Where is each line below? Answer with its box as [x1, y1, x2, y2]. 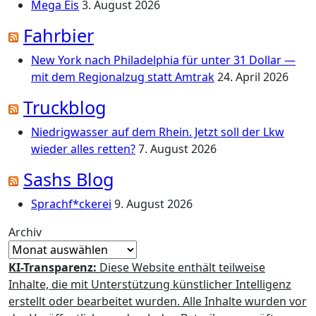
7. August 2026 [138, 141, 217, 157]
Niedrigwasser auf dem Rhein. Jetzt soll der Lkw [31, 124, 284, 140]
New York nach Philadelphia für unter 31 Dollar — [31, 52, 296, 68]
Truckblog [23, 95, 107, 119]
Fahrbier [23, 23, 94, 47]
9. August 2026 [114, 196, 193, 212]
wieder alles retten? [31, 141, 135, 157]
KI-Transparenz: [8, 260, 97, 275]
